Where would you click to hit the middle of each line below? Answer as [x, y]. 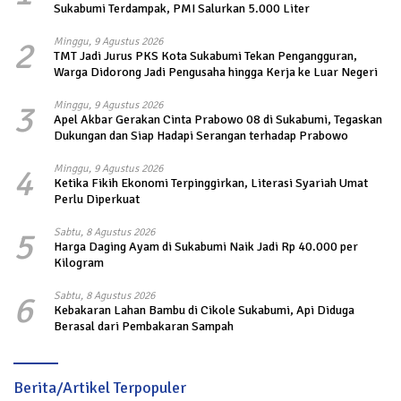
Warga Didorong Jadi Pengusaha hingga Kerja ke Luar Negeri [216, 73]
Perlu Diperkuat [97, 200]
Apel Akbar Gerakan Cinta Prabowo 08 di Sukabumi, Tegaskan [218, 120]
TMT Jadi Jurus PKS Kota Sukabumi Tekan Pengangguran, [205, 56]
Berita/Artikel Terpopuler [100, 388]
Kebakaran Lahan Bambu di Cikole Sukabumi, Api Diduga [204, 311]
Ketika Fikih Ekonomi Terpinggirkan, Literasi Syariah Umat [211, 183]
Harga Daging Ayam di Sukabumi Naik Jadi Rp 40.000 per [206, 247]
